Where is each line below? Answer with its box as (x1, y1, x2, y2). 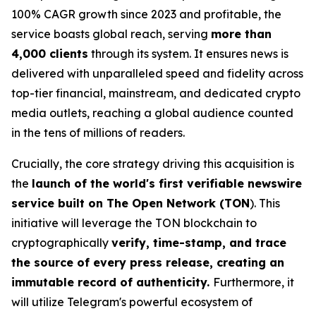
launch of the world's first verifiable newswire (32, 176, 302, 191)
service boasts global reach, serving (11, 27, 211, 42)
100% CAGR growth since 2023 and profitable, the (11, 7, 281, 22)
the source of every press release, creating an (11, 255, 284, 270)
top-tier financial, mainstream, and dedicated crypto (11, 86, 300, 101)
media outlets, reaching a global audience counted (11, 106, 293, 121)
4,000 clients (11, 47, 88, 61)
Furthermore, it (213, 275, 294, 290)
